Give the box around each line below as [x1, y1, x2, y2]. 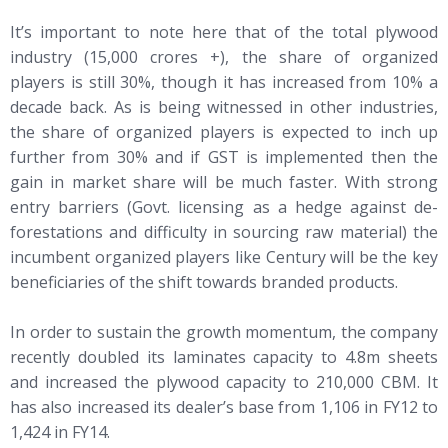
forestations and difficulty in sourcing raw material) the [10, 220, 438, 243]
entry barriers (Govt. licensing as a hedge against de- [10, 195, 438, 218]
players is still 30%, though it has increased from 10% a [10, 70, 438, 93]
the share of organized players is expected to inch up [10, 120, 438, 143]
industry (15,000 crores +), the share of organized [10, 45, 438, 68]
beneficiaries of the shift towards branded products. [10, 270, 398, 293]
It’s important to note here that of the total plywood [10, 20, 438, 43]
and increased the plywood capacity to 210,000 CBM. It [10, 371, 438, 394]
